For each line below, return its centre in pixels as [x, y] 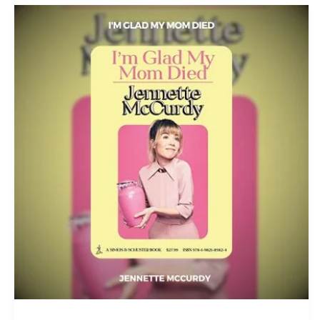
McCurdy [56, 215]
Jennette [55, 192]
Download [59, 148]
